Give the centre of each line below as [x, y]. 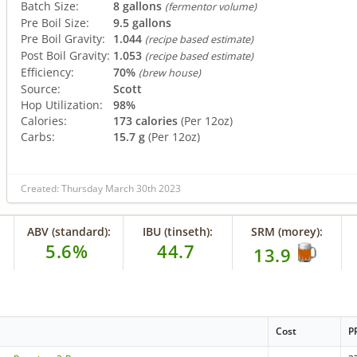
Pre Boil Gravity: [63, 38]
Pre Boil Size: [55, 22]
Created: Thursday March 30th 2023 [101, 189]
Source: [41, 88]
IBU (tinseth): [178, 232]
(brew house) [170, 73]
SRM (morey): [287, 232]
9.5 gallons [142, 22]
